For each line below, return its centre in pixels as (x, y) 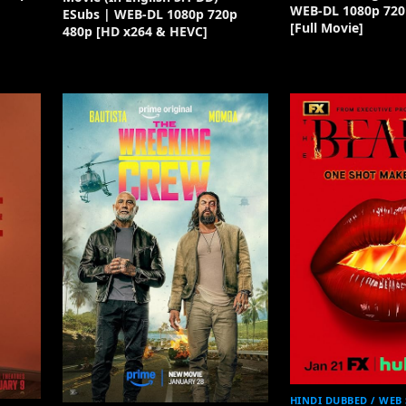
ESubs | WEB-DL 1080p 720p (150, 14)
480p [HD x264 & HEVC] (135, 32)
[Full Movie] (326, 28)
